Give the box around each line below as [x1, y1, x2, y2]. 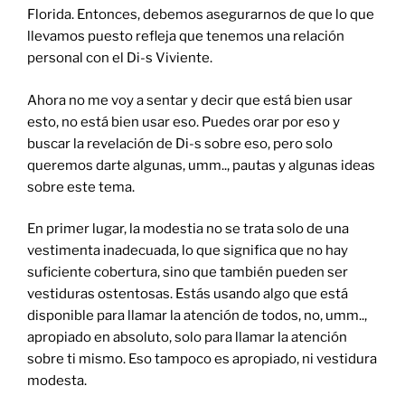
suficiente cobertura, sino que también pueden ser [27, 264, 348, 281]
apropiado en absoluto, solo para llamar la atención [27, 329, 347, 346]
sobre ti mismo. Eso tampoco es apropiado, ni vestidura [27, 351, 377, 368]
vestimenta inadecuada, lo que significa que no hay [27, 242, 348, 259]
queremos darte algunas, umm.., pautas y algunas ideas [27, 156, 375, 174]
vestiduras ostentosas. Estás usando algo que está [27, 286, 348, 303]
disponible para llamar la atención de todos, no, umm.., [27, 307, 367, 325]
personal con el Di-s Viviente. [27, 50, 212, 67]
